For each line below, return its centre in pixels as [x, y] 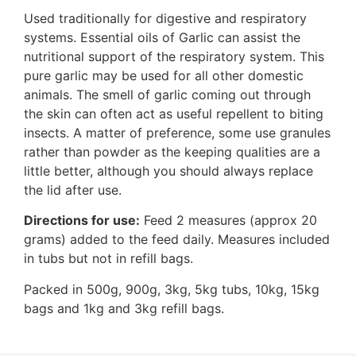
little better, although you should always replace [168, 171]
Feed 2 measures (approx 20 [228, 221]
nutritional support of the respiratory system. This [174, 57]
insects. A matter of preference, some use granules [177, 133]
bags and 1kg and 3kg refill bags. [124, 308]
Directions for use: [82, 221]
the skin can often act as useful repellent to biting [174, 114]
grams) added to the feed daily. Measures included [177, 240]
